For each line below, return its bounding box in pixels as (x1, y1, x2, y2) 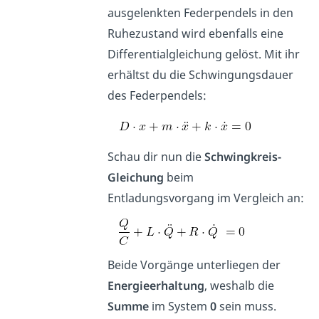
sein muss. (216, 298, 276, 314)
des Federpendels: (107, 87, 206, 103)
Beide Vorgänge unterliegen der (107, 256, 281, 273)
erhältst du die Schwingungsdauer (107, 66, 293, 83)
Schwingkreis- (204, 148, 281, 164)
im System (148, 298, 210, 314)
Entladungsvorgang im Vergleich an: (107, 189, 304, 206)
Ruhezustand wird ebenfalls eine (107, 25, 283, 41)
